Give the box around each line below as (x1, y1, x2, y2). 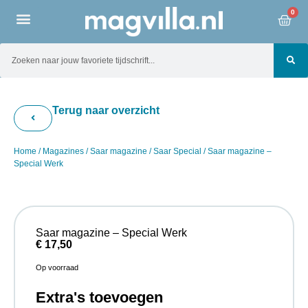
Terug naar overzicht (52, 104, 159, 117)
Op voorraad (36, 263, 78, 272)
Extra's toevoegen (36, 289, 163, 307)
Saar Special (153, 146, 201, 157)
